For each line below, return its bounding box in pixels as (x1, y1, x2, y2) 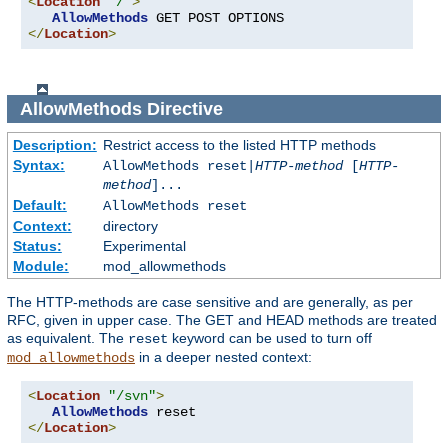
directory (102, 218, 158, 235)
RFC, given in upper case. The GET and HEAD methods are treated (7, 312, 437, 329)
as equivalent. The (7, 330, 128, 347)
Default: (12, 197, 67, 214)
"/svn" (108, 388, 156, 405)
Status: (12, 238, 62, 255)
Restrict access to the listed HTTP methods (102, 137, 376, 154)
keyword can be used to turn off (168, 330, 372, 347)
